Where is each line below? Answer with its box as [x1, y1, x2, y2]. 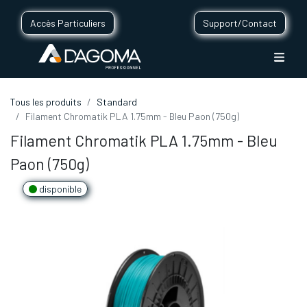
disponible [37, 183, 82, 195]
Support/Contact [203, 17, 277, 29]
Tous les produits [10, 96, 82, 108]
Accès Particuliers [30, 17, 106, 29]
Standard [97, 96, 137, 108]
